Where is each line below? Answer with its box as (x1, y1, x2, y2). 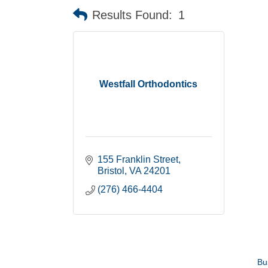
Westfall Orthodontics (99, 79, 198, 89)
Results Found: (92, 8, 172, 22)
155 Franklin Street (98, 154, 178, 165)
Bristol (98, 166, 124, 176)
